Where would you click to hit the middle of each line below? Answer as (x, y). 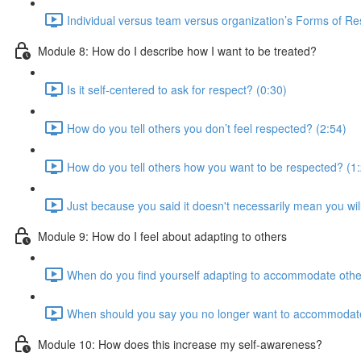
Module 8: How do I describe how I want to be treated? (177, 50)
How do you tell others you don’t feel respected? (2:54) (207, 128)
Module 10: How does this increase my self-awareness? (180, 344)
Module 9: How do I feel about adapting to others (162, 236)
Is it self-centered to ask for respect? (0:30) (177, 89)
